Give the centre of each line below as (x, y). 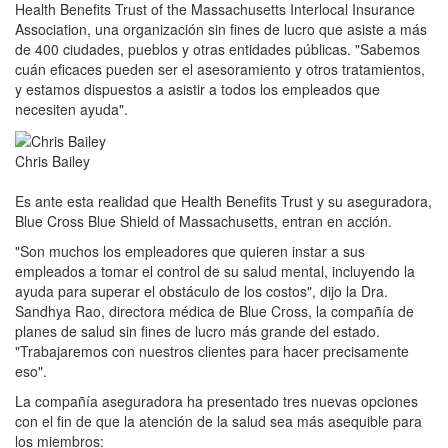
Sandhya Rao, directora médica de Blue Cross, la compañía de (214, 311)
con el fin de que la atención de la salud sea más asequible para (218, 421)
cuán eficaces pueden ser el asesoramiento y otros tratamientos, (220, 69)
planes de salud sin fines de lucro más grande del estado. (197, 331)
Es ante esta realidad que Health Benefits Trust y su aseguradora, (223, 201)
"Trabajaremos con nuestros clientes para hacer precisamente (212, 351)
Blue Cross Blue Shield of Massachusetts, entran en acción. (203, 221)
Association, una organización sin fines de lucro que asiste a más (221, 29)
